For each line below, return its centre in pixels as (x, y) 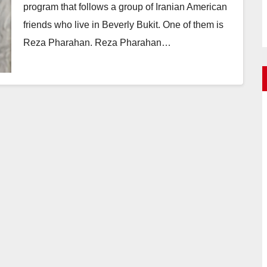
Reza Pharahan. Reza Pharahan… (97, 42)
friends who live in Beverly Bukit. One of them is (123, 24)
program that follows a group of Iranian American (125, 7)
